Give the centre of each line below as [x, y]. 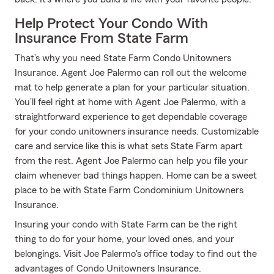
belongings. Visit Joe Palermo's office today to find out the [136, 254]
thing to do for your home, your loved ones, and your [124, 239]
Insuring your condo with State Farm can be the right [126, 224]
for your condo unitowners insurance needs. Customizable [137, 131]
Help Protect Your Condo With [111, 24]
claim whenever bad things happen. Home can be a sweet [136, 176]
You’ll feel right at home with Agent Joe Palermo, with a [130, 102]
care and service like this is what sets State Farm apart [129, 146]
